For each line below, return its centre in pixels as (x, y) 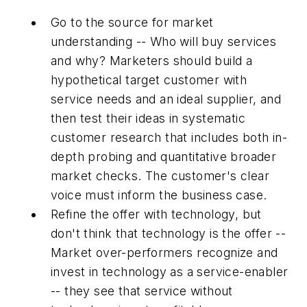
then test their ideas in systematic (148, 119)
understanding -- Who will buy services (164, 42)
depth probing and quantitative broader (164, 157)
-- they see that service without (142, 291)
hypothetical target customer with (149, 80)
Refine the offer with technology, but (156, 214)
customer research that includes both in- (169, 138)
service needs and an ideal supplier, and (166, 99)
